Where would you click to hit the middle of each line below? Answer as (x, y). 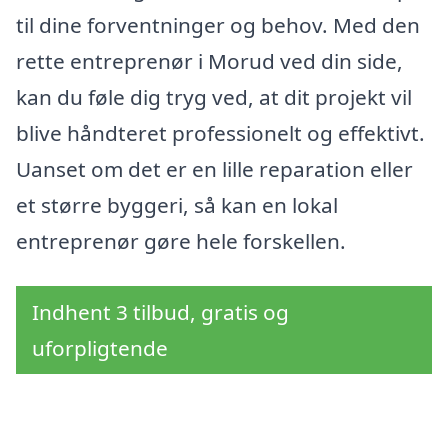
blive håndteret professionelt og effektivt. (220, 132)
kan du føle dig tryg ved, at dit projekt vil (214, 96)
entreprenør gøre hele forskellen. (181, 240)
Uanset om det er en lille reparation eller (214, 168)
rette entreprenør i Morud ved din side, (209, 60)
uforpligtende (100, 348)
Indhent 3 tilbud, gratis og (160, 312)
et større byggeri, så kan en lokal (177, 204)
